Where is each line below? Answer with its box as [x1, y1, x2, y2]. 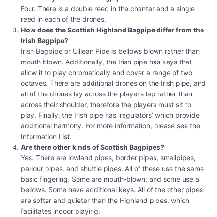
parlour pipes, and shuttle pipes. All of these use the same [21, 164, 204, 173]
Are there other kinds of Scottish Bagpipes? [21, 143, 164, 152]
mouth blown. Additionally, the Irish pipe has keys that [21, 58, 192, 66]
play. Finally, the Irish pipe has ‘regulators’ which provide [21, 111, 200, 120]
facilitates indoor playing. [21, 207, 100, 216]
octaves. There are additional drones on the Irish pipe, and [21, 79, 206, 88]
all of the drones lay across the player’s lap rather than [21, 90, 192, 98]
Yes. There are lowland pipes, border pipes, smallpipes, [21, 154, 196, 162]
